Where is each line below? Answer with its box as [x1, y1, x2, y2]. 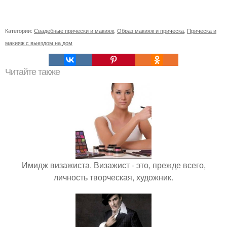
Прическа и [187, 26, 216, 35]
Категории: [5, 26, 34, 35]
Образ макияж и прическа [117, 26, 184, 35]
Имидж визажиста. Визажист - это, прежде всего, [21, 159, 206, 171]
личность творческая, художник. [54, 171, 173, 183]
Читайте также [5, 67, 60, 78]
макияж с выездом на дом [5, 39, 72, 47]
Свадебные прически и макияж [34, 26, 114, 35]
